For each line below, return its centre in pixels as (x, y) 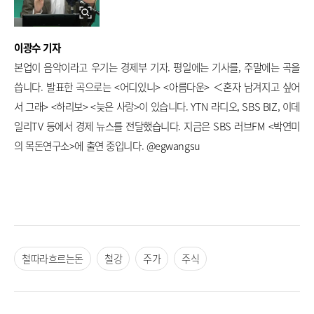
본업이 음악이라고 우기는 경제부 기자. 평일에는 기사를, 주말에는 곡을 (157, 67)
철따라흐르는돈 (53, 258)
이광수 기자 (37, 47)
